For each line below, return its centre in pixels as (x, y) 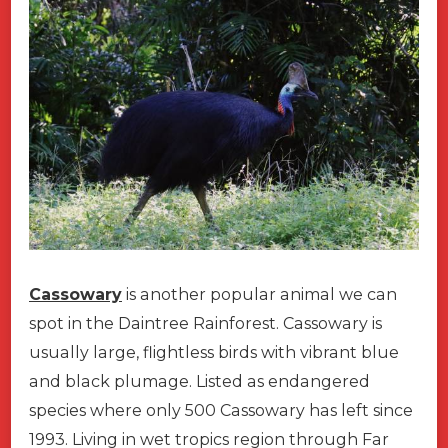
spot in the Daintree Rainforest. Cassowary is (205, 323)
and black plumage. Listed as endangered (199, 381)
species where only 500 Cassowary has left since (221, 410)
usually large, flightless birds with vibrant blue (214, 352)
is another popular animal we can (259, 294)
